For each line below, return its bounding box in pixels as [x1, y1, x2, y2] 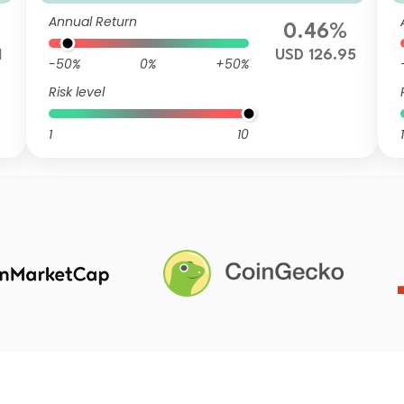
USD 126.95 [274, 48, 356, 63]
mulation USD [125, 5, 234, 23]
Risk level [49, 83, 106, 101]
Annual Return [49, 13, 138, 31]
